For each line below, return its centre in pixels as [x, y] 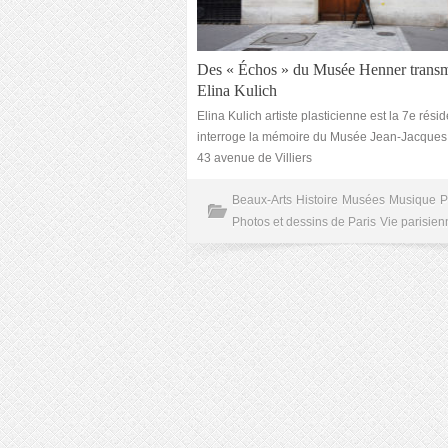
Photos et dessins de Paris [304, 222]
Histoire [317, 200]
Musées [363, 200]
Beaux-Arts [262, 200]
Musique [412, 200]
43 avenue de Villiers [254, 158]
